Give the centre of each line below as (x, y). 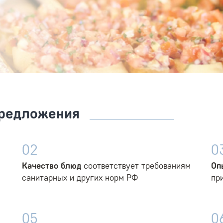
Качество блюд (52, 166)
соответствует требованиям (136, 166)
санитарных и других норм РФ (80, 177)
